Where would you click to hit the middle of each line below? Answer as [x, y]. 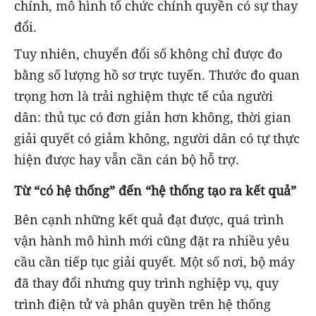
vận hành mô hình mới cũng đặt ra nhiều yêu [152, 241]
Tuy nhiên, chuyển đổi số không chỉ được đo [148, 54]
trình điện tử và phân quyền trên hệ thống [142, 304]
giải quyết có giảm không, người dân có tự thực [157, 139]
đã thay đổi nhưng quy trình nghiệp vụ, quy [146, 283]
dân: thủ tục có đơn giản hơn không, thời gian [153, 117]
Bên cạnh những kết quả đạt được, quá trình [149, 220]
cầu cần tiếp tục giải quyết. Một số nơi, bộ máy [154, 262]
